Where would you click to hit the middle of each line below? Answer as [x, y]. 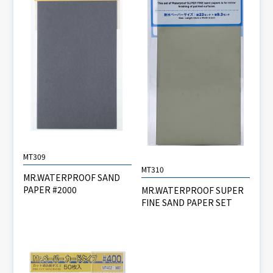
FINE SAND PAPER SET [187, 203]
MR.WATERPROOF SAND [72, 177]
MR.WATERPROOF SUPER [193, 190]
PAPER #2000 [50, 189]
